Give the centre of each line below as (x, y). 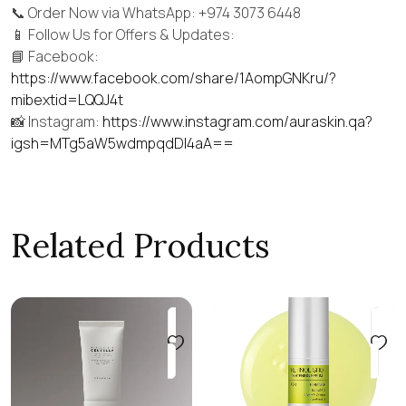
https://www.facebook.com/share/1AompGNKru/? (174, 77)
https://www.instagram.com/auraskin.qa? (237, 121)
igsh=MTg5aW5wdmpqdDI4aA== (122, 143)
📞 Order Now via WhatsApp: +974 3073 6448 (156, 12)
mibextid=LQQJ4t (67, 99)
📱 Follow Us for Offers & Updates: (123, 34)
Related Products (140, 245)
